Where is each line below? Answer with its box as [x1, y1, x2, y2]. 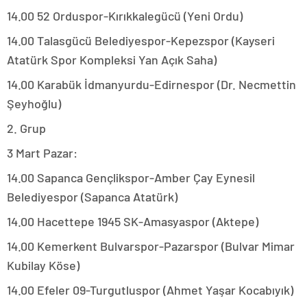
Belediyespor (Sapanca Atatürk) [7, 189, 177, 205]
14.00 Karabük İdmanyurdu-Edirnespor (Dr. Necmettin [7, 77, 296, 93]
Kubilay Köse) [7, 258, 79, 273]
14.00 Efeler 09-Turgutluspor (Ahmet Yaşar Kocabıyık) [7, 282, 293, 298]
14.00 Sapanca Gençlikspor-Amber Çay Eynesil [7, 170, 255, 186]
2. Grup [7, 121, 46, 136]
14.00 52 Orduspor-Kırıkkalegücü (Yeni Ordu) [7, 8, 243, 24]
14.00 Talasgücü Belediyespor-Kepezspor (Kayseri [7, 33, 275, 49]
